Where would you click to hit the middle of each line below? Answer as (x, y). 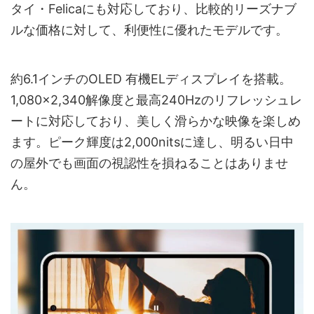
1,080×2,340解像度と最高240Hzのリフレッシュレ (156, 100)
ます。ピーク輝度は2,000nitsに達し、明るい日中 (152, 142)
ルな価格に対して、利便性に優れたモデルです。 (149, 29)
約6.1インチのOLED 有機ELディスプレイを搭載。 (151, 78)
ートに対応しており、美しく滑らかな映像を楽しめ (156, 121)
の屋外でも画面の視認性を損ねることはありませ (149, 163)
